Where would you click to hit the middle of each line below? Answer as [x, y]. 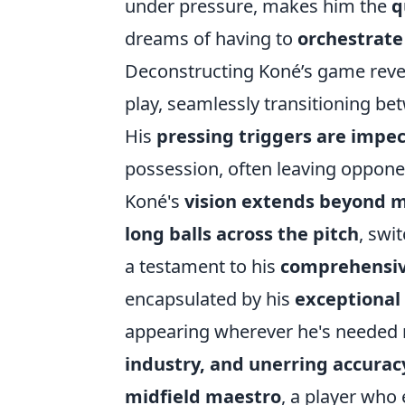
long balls [168, 234]
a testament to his [200, 267]
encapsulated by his [207, 299]
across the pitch [285, 234]
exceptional [348, 299]
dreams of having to [209, 39]
